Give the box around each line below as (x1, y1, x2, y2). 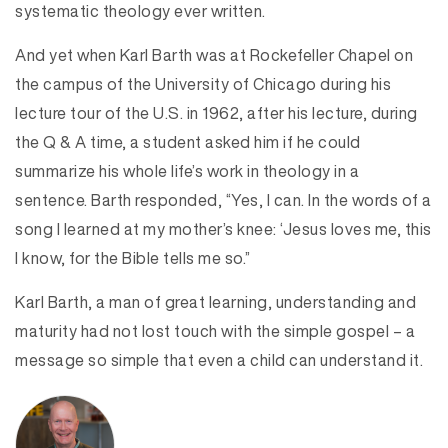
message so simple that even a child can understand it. (15, 348, 423, 372)
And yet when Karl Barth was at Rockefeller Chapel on (15, 43, 413, 67)
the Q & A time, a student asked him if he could (15, 130, 361, 154)
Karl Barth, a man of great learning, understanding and (15, 290, 416, 314)
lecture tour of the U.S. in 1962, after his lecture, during (15, 101, 418, 125)
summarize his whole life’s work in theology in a (15, 159, 359, 183)
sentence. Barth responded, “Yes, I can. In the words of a (15, 188, 432, 212)
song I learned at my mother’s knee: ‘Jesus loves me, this (15, 217, 432, 241)
